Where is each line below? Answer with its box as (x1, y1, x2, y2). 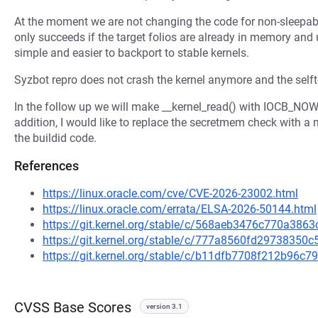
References (14, 158, 79, 173)
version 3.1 (146, 302, 182, 310)
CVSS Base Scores (14, 299, 131, 316)
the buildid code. (14, 131, 97, 145)
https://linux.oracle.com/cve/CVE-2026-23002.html (43, 187, 298, 200)
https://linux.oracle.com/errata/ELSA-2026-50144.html (43, 202, 317, 216)
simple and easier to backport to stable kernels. (14, 46, 249, 60)
